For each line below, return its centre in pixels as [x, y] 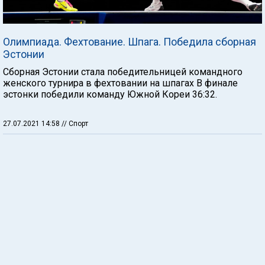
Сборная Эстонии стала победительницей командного [123, 72]
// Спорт [75, 124]
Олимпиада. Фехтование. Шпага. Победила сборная [130, 42]
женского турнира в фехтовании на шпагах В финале [120, 83]
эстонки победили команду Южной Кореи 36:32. [110, 94]
